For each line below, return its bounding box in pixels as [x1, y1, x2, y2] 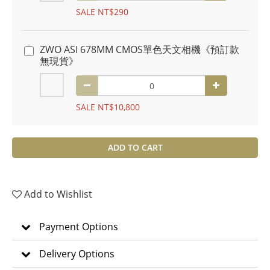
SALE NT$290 [76, 6, 128, 17]
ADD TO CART [107, 142, 163, 153]
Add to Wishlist [24, 187, 92, 201]
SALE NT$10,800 [76, 101, 140, 113]
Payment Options [39, 220, 118, 233]
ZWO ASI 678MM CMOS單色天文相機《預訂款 [40, 43, 239, 56]
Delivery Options [39, 247, 115, 260]
